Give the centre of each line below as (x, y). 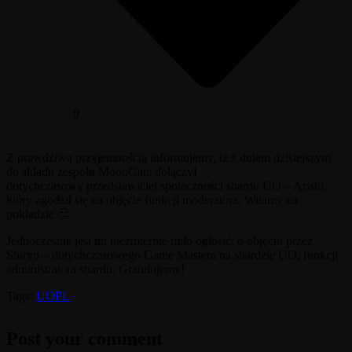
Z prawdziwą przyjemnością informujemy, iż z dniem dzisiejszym (169, 157)
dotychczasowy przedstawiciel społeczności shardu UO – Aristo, (167, 185)
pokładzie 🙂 (38, 214)
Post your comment (84, 338)
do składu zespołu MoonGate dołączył (101, 171)
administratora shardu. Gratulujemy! (95, 269)
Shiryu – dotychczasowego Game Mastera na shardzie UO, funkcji (172, 255)
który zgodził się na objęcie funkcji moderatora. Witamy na (152, 200)
